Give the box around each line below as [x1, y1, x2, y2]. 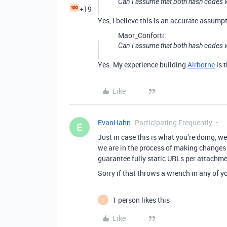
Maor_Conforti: [118, 30, 166, 40]
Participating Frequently [135, 118, 212, 127]
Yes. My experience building [98, 60, 187, 69]
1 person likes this [112, 195, 170, 205]
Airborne [187, 60, 215, 69]
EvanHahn [98, 118, 131, 127]
